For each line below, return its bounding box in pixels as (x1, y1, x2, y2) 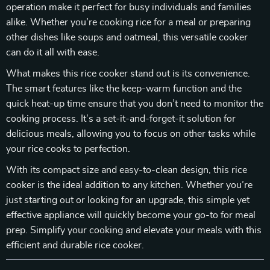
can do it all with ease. (6, 48, 99, 57)
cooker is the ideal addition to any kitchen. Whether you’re (6, 180, 253, 190)
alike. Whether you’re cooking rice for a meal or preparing (6, 17, 251, 27)
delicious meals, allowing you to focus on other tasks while (6, 129, 256, 139)
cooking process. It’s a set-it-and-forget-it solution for (6, 114, 236, 124)
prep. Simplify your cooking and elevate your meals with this (6, 225, 262, 235)
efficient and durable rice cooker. (6, 240, 144, 250)
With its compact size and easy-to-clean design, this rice (6, 165, 247, 175)
